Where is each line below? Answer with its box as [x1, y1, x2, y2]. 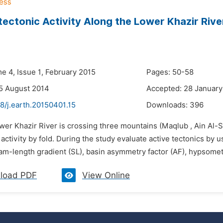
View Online [82, 170, 130, 180]
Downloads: [146, 101, 190, 110]
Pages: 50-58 [146, 68, 194, 77]
